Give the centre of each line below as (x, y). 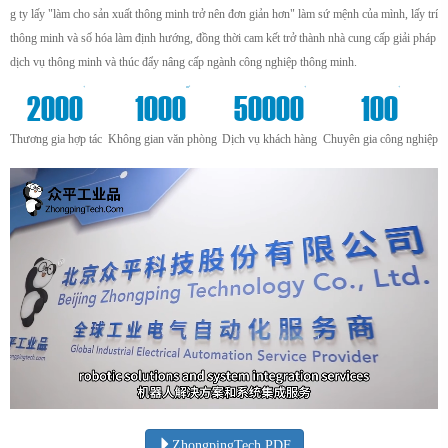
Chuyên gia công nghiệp (380, 139)
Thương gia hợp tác (56, 139)
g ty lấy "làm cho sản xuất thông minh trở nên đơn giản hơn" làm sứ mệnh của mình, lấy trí (224, 14)
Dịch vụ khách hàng (270, 139)
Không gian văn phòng (162, 139)
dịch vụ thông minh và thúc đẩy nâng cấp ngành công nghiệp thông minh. (183, 62)
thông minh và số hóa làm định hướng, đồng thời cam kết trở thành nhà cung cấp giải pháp (223, 38)
